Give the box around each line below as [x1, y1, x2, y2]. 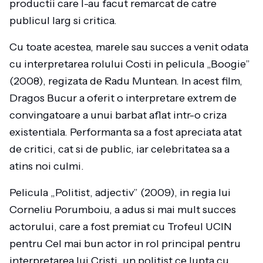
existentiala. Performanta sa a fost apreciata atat [9, 126, 242, 139]
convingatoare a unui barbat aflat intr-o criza [9, 109, 227, 122]
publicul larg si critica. [9, 14, 117, 27]
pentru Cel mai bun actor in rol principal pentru [9, 237, 241, 250]
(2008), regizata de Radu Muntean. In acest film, [9, 75, 242, 87]
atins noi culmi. [9, 160, 84, 173]
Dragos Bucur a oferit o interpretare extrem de [9, 92, 237, 104]
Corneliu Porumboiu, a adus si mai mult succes [9, 203, 236, 216]
